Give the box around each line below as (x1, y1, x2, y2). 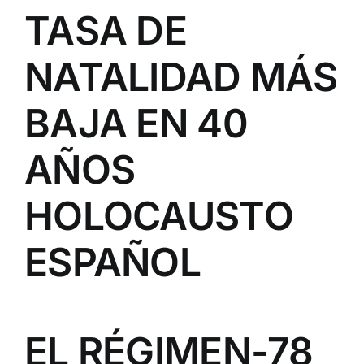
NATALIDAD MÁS (24, 52, 338, 101)
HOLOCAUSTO (24, 191, 293, 240)
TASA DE (24, 6, 187, 54)
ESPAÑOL (24, 237, 201, 286)
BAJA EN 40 (24, 98, 248, 147)
